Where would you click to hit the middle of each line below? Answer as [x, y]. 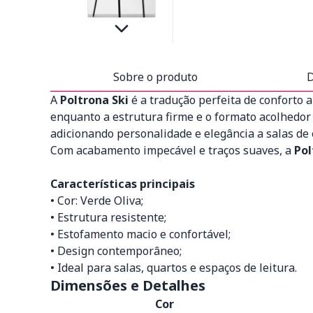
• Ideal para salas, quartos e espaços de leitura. [174, 268]
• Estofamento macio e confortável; [140, 234]
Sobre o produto [155, 77]
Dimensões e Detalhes [128, 285]
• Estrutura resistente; [108, 217]
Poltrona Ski [94, 100]
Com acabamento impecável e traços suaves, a [172, 150]
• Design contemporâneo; [116, 251]
